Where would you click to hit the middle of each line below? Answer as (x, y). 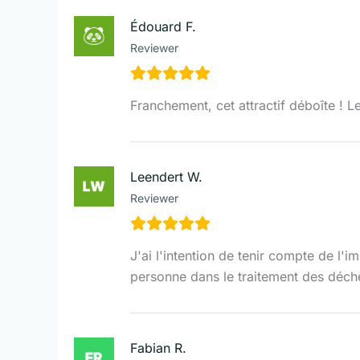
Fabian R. (158, 348)
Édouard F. (163, 26)
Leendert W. (166, 176)
